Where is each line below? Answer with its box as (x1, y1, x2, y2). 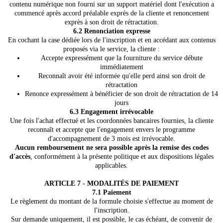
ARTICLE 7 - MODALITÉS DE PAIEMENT (44, 180, 179, 187)
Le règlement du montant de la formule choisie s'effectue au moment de (10, 198, 213, 205)
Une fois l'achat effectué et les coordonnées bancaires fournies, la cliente (9, 117, 214, 124)
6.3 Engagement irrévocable (70, 108, 153, 115)
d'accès (9, 153, 30, 160)
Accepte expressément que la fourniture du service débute (40, 54, 203, 62)
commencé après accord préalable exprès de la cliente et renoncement (14, 9, 209, 17)
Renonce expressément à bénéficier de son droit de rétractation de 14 (25, 90, 218, 98)
